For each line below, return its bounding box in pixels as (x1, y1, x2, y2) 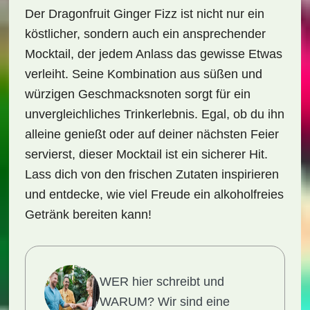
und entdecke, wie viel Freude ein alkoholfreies (24, 188, 284, 201)
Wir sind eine (154, 295, 230, 309)
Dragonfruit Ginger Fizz (48, 7, 177, 21)
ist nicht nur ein (176, 7, 264, 21)
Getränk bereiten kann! (24, 208, 152, 221)
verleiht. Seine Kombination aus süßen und (24, 67, 262, 81)
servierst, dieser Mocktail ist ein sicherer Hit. (24, 147, 268, 161)
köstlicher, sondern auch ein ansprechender (24, 27, 266, 41)
